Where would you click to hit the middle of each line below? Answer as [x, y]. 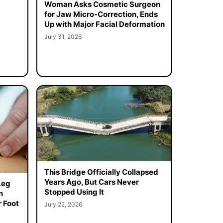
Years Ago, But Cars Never [91, 182]
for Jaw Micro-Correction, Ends [101, 14]
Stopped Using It [74, 192]
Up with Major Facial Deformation [104, 24]
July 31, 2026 [63, 36]
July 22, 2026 [63, 205]
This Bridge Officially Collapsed [101, 172]
